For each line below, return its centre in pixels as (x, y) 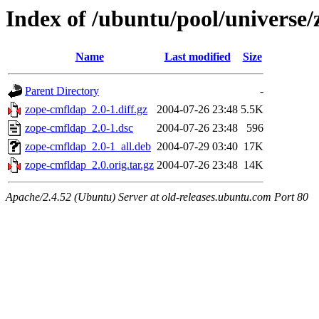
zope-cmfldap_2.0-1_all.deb (88, 147)
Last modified (197, 57)
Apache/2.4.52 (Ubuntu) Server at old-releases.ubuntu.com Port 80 (157, 197)
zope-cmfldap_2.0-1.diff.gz (86, 110)
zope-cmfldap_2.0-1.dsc (79, 128)
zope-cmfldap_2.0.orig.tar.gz (89, 165)
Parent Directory (62, 91)
